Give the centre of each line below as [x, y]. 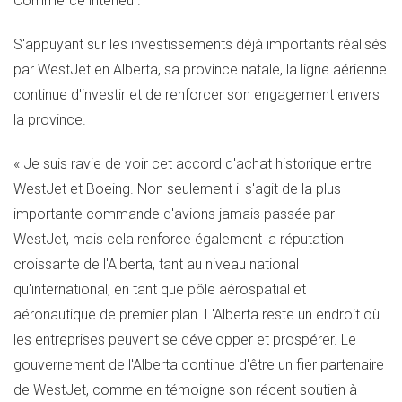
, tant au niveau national [226, 264]
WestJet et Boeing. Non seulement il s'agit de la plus [177, 188]
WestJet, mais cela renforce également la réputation [179, 239]
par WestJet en [63, 69]
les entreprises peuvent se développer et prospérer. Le [185, 339]
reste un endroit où [319, 314]
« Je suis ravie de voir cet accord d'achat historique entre [193, 163]
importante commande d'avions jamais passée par [174, 214]
